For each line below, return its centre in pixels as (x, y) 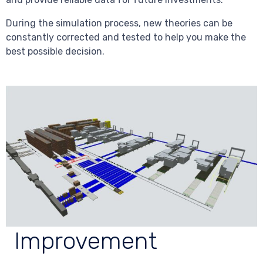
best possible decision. (55, 51)
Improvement (86, 241)
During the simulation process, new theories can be (119, 23)
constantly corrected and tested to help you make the (126, 37)
